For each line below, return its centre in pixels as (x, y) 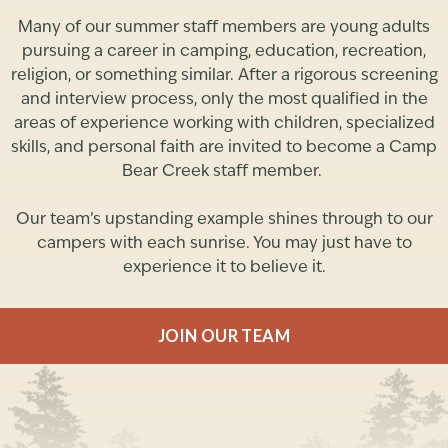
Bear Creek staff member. (224, 172)
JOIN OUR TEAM (224, 336)
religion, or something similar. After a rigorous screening (224, 76)
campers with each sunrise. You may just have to (224, 244)
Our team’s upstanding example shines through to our (224, 220)
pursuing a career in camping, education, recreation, (224, 52)
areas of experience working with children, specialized (224, 124)
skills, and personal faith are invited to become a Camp (224, 148)
